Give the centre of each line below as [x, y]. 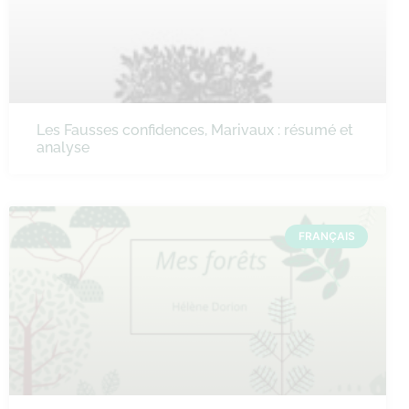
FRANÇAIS [326, 236]
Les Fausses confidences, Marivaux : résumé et [195, 130]
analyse [63, 147]
